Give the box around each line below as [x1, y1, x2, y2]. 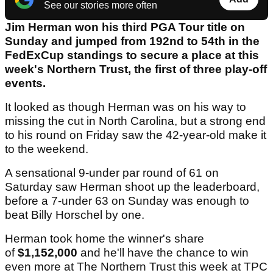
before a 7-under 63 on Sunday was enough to [5, 194, 249, 208]
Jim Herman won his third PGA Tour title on [5, 21, 245, 34]
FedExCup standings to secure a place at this [5, 49, 259, 62]
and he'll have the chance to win [80, 246, 249, 260]
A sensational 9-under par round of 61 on [5, 166, 219, 180]
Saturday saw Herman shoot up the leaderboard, [5, 180, 260, 194]
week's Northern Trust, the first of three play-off [5, 63, 267, 76]
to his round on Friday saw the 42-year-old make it [5, 129, 266, 142]
